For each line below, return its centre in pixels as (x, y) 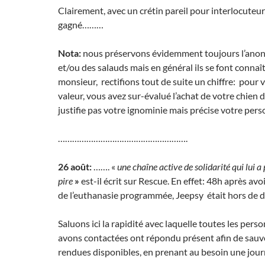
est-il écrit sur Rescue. (125, 181)
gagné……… (81, 25)
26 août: (75, 167)
